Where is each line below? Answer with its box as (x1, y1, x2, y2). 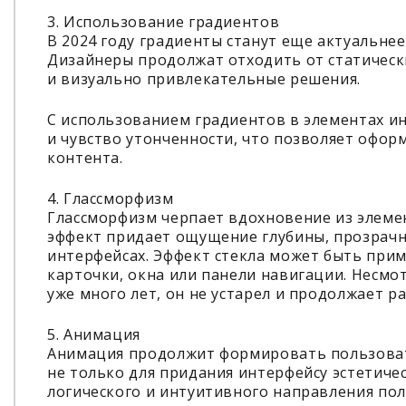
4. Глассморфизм (47, 188, 174, 208)
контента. (47, 148, 123, 168)
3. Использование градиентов (47, 12, 280, 32)
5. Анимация (47, 324, 141, 344)
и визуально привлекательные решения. (47, 69, 362, 89)
